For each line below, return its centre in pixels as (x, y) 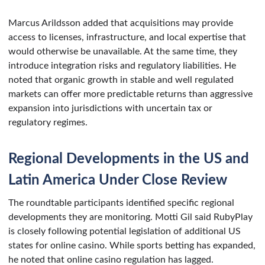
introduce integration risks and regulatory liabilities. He (122, 65)
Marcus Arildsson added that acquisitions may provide (121, 23)
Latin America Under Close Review (118, 180)
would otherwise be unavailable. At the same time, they (123, 51)
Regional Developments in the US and (129, 159)
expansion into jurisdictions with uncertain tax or (110, 108)
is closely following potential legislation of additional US (125, 231)
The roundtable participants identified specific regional (121, 203)
